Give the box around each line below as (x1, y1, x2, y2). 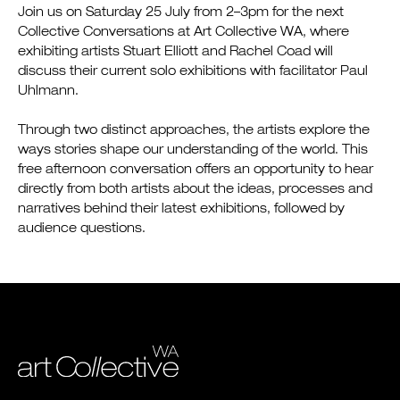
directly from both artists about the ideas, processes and (18, 183, 372, 196)
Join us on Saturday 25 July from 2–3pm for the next (18, 6, 344, 20)
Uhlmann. (18, 85, 79, 98)
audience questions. (18, 222, 146, 236)
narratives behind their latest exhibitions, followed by (18, 203, 345, 216)
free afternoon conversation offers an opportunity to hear (18, 163, 373, 177)
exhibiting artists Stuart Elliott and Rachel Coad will (18, 46, 333, 59)
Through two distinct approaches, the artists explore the (18, 124, 370, 137)
